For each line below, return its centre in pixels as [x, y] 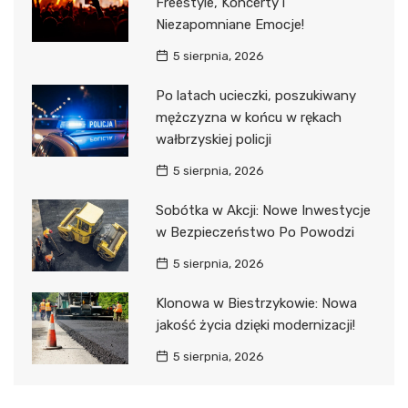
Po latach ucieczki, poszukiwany [255, 95]
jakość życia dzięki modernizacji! [255, 325]
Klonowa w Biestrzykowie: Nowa [256, 303]
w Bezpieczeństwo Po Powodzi [255, 232]
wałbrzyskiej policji [213, 139]
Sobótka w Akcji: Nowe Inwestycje [263, 210]
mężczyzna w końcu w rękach [248, 117]
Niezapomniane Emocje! [229, 24]
